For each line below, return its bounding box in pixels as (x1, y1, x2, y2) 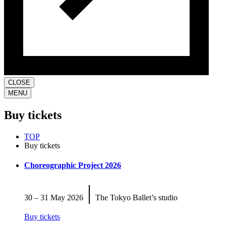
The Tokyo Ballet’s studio (91, 193, 178, 202)
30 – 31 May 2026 (24, 193, 87, 202)
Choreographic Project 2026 (24, 161, 121, 170)
